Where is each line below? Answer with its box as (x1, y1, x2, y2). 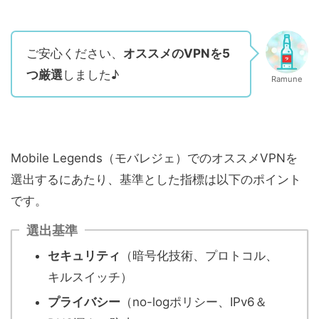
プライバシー (48, 294, 120, 309)
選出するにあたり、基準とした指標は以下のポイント (11, 172, 301, 187)
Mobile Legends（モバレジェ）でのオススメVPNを (11, 150, 298, 165)
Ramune (271, 73, 303, 84)
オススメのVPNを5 (123, 46, 230, 61)
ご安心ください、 (26, 46, 123, 61)
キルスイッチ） (48, 269, 132, 284)
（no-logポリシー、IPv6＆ (120, 294, 267, 309)
